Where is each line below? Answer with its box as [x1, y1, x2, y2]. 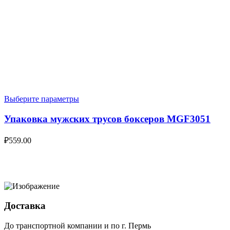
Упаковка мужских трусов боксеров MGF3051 [4, 113, 210, 124]
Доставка [4, 200, 46, 212]
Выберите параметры [4, 94, 79, 104]
